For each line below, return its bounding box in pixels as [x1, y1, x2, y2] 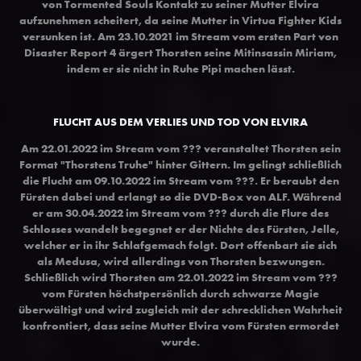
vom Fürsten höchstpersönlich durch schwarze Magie [42, 285, 319, 301]
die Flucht [22, 172, 75, 188]
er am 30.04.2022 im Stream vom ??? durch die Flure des [32, 205, 329, 220]
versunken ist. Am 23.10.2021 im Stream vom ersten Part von [23, 28, 338, 44]
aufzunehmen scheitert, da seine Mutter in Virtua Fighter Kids [19, 12, 342, 27]
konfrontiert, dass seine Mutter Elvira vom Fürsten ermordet [22, 317, 339, 333]
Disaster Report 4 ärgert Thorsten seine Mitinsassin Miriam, [24, 44, 337, 60]
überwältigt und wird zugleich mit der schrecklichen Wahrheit [19, 301, 342, 317]
